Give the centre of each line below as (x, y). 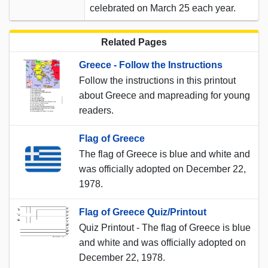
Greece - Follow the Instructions (151, 65)
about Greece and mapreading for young (165, 95)
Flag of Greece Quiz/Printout (143, 212)
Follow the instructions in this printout (157, 80)
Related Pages (134, 42)
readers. (96, 110)
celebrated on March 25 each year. (163, 8)
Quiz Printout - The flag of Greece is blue (165, 227)
